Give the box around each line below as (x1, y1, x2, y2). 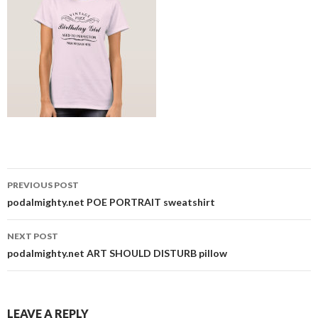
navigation (6, 193, 96, 216)
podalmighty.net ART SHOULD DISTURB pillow (7, 247, 227, 259)
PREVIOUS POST (7, 180, 79, 190)
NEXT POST (7, 231, 58, 241)
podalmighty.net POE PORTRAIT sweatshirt (7, 196, 215, 208)
